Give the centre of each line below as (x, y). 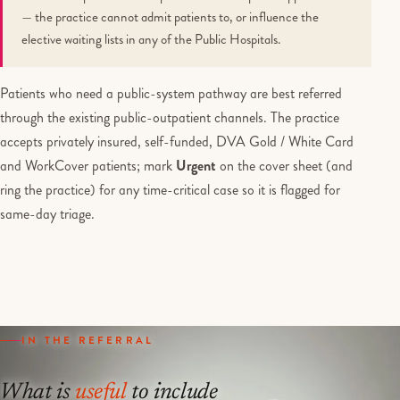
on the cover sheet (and (284, 165)
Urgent (196, 165)
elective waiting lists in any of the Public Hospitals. (150, 40)
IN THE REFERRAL (88, 341)
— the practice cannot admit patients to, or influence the (170, 17)
